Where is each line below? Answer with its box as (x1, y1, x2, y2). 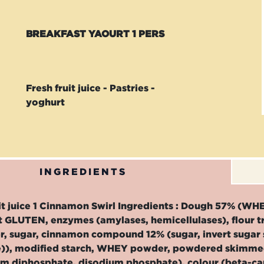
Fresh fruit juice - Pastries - (26, 82, 156, 94)
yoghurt (26, 97, 65, 108)
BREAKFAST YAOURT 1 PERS (26, 28, 165, 39)
